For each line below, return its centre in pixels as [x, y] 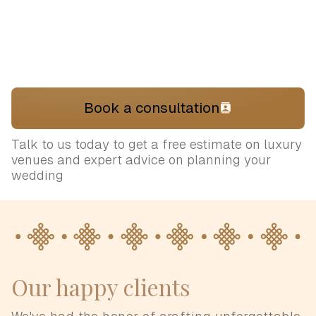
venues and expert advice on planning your [141, 160]
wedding [37, 176]
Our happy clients [101, 287]
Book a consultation [152, 108]
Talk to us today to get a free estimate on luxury [157, 145]
